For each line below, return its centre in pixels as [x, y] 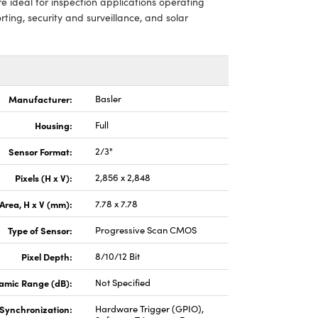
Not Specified [123, 283]
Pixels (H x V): [44, 177]
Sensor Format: [40, 151]
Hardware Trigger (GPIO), [149, 309]
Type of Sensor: [40, 230]
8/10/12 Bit [117, 256]
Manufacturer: [40, 99]
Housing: [54, 125]
